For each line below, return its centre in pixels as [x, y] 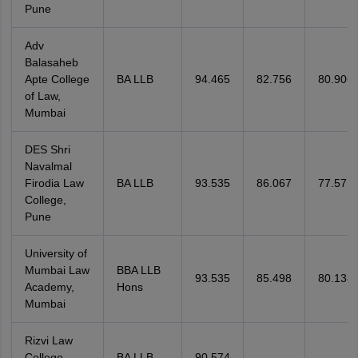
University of [56, 253]
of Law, [42, 96]
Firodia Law [54, 183]
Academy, [49, 287]
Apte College [57, 79]
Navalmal [48, 166]
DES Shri [47, 149]
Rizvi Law [48, 340]
